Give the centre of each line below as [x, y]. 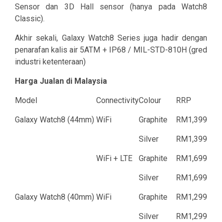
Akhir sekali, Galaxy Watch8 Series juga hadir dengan [111, 38]
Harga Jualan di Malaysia [61, 81]
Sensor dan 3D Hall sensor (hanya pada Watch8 [111, 7]
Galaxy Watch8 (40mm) [55, 197]
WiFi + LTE [114, 159]
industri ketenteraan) [50, 62]
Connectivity [117, 101]
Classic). [30, 19]
